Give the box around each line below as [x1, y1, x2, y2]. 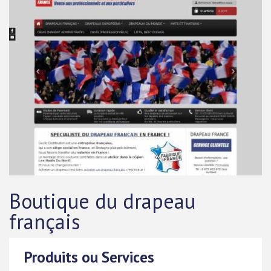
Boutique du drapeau [9, 188, 195, 214]
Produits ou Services [24, 247, 154, 267]
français [9, 208, 80, 235]
